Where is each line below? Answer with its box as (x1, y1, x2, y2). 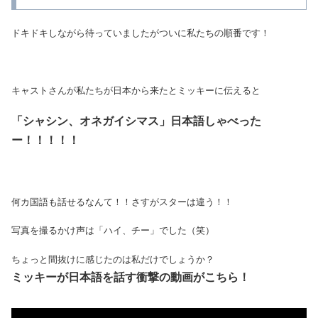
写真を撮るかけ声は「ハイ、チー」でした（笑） (11, 225, 214, 236)
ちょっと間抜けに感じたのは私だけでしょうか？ (11, 253, 214, 265)
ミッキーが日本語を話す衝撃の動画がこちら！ (11, 270, 250, 283)
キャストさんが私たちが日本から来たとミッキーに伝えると (11, 84, 261, 96)
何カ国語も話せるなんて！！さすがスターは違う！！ (11, 197, 233, 208)
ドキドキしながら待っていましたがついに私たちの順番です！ (11, 28, 270, 39)
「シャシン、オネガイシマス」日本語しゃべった (11, 114, 261, 127)
